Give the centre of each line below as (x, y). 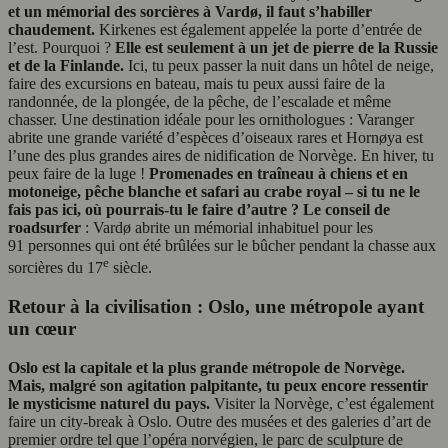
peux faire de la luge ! (78, 174)
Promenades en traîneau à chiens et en (278, 174)
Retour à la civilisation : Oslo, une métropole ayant (216, 307)
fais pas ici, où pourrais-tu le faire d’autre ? (153, 210)
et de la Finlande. (68, 66)
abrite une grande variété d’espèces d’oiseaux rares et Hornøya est (215, 138)
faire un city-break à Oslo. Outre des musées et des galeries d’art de (219, 422)
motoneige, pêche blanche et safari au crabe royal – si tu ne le (214, 192)
